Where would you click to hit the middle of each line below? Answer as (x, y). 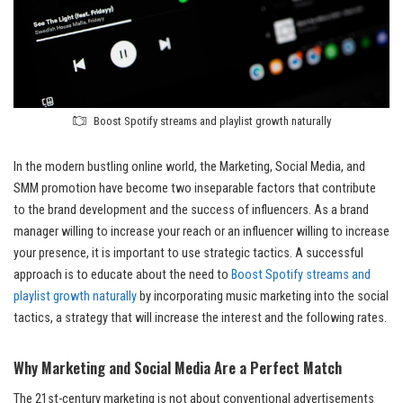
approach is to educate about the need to (122, 274)
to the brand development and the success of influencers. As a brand (191, 210)
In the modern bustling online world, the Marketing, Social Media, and (189, 166)
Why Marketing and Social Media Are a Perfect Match (178, 367)
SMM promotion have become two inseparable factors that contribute (195, 188)
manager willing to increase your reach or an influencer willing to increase (201, 231)
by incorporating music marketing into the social (263, 296)
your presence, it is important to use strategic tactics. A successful (188, 253)
